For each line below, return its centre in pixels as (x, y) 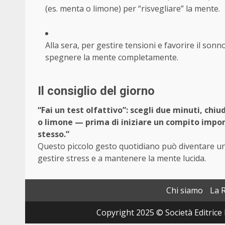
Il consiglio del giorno (96, 91)
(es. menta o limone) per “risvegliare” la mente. (133, 9)
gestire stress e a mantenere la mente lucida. (122, 158)
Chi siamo (185, 191)
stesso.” (53, 134)
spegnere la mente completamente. (112, 58)
